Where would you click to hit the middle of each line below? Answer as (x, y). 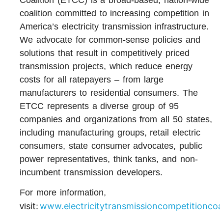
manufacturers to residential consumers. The (109, 93)
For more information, (63, 193)
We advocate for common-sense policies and (110, 40)
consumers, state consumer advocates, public (111, 146)
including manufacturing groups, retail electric (110, 132)
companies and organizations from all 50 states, (116, 119)
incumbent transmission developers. (91, 172)
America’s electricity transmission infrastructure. (114, 26)
